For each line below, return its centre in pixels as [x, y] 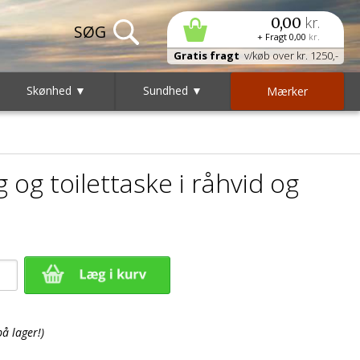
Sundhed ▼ [172, 90]
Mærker [287, 91]
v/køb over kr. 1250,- [288, 55]
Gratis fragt [206, 55]
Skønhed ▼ [57, 90]
